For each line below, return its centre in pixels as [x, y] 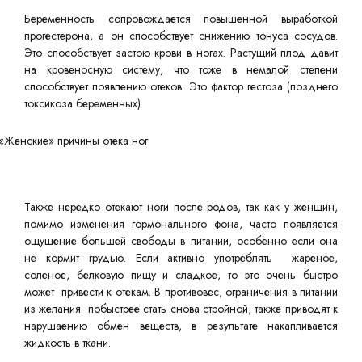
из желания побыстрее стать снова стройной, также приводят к [181, 309]
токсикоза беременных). [84, 103]
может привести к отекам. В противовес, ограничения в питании [181, 292]
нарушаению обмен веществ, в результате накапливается [181, 326]
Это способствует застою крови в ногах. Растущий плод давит [181, 53]
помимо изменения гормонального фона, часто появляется [181, 224]
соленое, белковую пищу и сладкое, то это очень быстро [181, 275]
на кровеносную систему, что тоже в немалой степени [181, 69]
